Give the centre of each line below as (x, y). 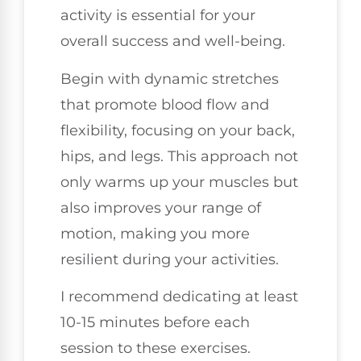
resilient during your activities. (170, 259)
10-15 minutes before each (155, 323)
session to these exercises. (156, 349)
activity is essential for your (158, 16)
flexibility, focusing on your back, (178, 130)
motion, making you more (155, 233)
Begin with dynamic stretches (170, 79)
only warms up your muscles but (179, 182)
